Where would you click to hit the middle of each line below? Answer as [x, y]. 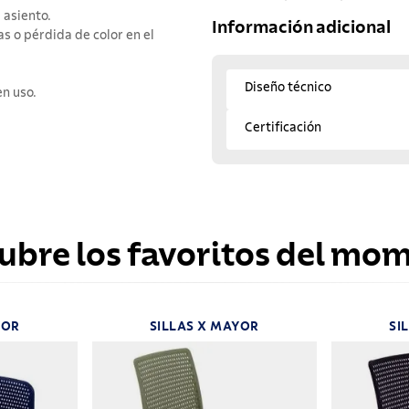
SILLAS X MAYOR [204, 326]
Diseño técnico [288, 87]
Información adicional [301, 28]
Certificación [283, 127]
